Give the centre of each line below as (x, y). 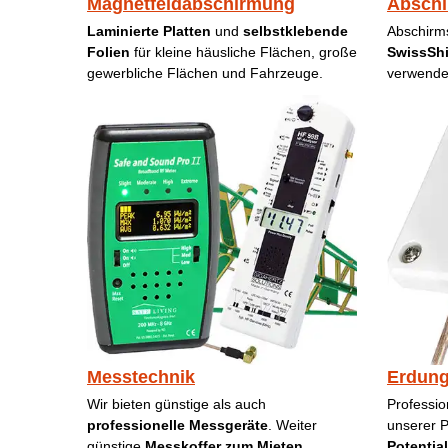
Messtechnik (141, 377)
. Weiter (292, 425)
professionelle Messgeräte (177, 425)
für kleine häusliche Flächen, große (245, 52)
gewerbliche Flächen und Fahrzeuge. (205, 73)
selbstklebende (295, 31)
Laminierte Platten (151, 31)
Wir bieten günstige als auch (176, 404)
